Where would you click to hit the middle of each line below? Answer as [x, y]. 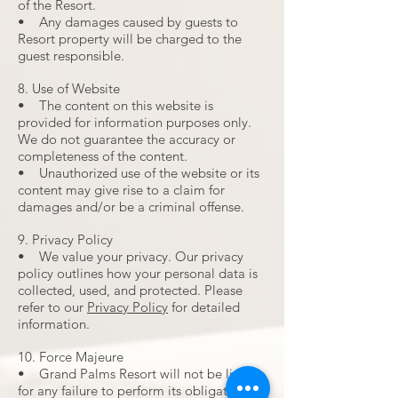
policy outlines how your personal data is [138, 273]
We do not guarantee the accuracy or [127, 139]
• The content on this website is [115, 105]
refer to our [52, 307]
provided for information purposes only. [135, 122]
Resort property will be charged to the [130, 39]
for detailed [204, 307]
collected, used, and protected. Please [130, 290]
